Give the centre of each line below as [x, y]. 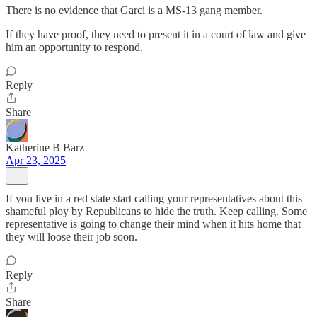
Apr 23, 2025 [36, 160]
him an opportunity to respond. [74, 47]
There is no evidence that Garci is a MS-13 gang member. [134, 10]
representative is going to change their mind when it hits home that [153, 224]
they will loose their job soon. [71, 237]
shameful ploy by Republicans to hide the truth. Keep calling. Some [156, 211]
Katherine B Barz [45, 148]
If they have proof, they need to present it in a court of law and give [156, 34]
